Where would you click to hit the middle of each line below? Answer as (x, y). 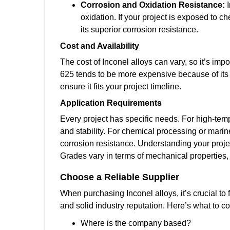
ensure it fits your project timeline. (121, 87)
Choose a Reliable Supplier (120, 177)
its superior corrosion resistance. (139, 30)
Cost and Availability (100, 46)
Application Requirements (111, 103)
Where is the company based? (136, 223)
